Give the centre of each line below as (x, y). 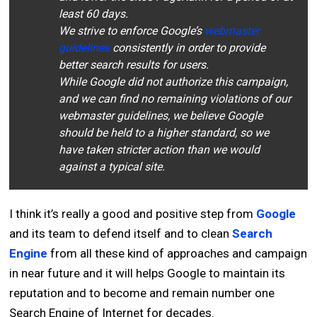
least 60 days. (94, 14)
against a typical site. (112, 167)
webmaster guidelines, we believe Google (161, 116)
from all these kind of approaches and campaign (178, 254)
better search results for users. (134, 65)
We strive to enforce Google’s (132, 31)
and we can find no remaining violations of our (175, 99)
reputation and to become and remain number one (142, 293)
